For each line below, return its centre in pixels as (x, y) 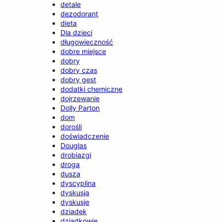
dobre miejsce (83, 51)
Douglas (74, 145)
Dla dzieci (77, 32)
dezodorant (80, 13)
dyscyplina (78, 183)
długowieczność (87, 42)
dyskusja (75, 192)
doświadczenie (85, 136)
